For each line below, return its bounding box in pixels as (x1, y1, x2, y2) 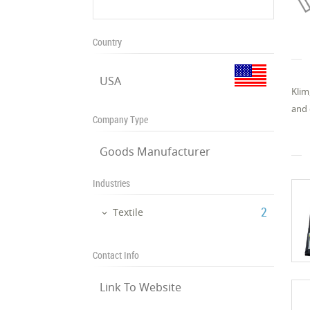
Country (93, 35, 122, 48)
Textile (113, 206, 144, 219)
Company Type (93, 113, 149, 126)
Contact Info (93, 248, 140, 262)
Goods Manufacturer (100, 144, 211, 159)
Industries (93, 176, 131, 190)
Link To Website (100, 279, 182, 295)
